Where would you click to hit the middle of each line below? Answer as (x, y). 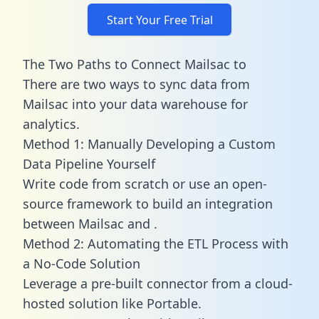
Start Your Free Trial (159, 20)
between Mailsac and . (90, 223)
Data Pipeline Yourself (89, 163)
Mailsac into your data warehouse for (135, 104)
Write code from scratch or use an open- (145, 183)
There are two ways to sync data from (136, 84)
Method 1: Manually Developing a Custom (149, 143)
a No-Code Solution (82, 263)
